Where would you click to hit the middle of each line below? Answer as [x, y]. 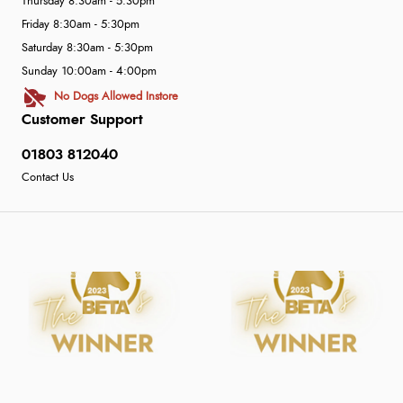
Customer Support [82, 119]
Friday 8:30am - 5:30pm [81, 24]
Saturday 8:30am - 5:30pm [87, 48]
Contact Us [48, 177]
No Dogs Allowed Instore [116, 96]
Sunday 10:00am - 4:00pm [89, 71]
